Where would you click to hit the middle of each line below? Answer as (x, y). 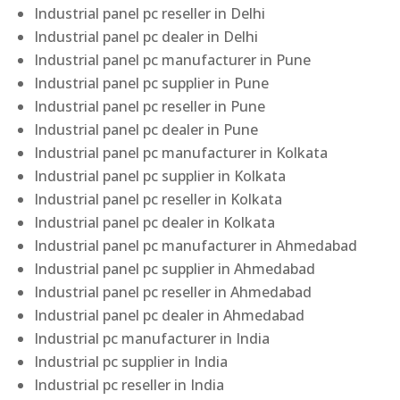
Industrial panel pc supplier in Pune (152, 83)
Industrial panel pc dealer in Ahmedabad (170, 316)
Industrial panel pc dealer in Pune (146, 130)
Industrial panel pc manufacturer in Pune (173, 60)
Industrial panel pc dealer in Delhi (146, 37)
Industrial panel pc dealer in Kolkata (155, 223)
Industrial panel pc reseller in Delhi (150, 14)
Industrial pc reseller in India (129, 385)
